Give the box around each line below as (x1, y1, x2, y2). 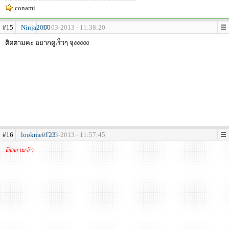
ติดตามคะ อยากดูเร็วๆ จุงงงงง (5, 39, 90, 47)
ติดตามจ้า (5, 146, 33, 154)
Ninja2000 (21, 24, 51, 31)
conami (13, 4, 35, 12)
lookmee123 (21, 131, 56, 139)
